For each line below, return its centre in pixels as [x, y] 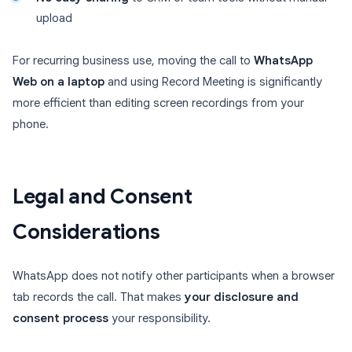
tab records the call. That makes [99, 297]
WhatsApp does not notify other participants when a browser [174, 276]
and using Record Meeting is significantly [213, 82]
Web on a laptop [59, 82]
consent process [60, 319]
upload [54, 18]
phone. [31, 125]
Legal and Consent [103, 197]
